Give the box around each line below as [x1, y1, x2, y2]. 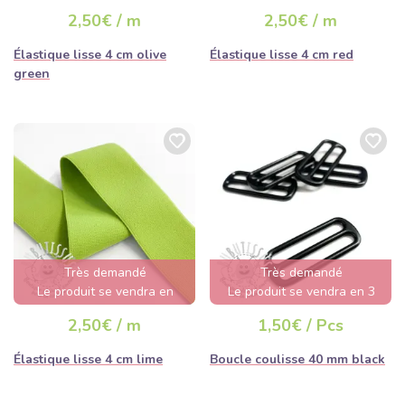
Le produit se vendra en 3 [228, 283, 375, 301]
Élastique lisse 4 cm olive [14, 46, 166, 64]
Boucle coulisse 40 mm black [210, 351, 385, 369]
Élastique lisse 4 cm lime [14, 351, 163, 369]
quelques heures [57, 302, 154, 320]
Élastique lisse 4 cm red [210, 46, 353, 64]
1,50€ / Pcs [258, 315, 344, 337]
